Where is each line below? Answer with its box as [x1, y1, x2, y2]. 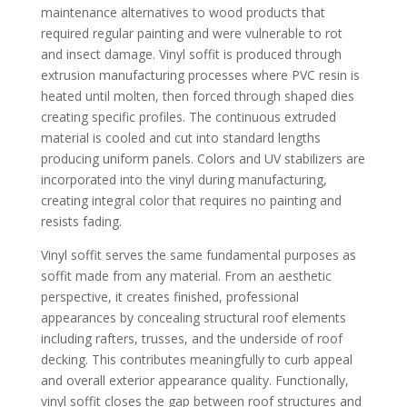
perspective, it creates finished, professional [40, 287, 299, 305]
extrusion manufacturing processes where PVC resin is [40, 65, 360, 84]
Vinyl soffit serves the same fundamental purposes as [40, 245, 356, 263]
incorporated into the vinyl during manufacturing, [40, 170, 327, 188]
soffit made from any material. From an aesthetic [40, 266, 332, 284]
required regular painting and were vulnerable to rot [40, 24, 342, 42]
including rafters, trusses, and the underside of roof [40, 329, 342, 347]
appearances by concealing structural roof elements [40, 308, 346, 326]
